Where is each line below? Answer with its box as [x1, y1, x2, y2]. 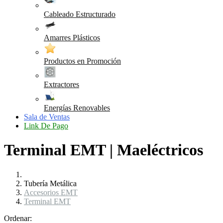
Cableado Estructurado [44, 10, 115, 19]
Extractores [44, 80, 79, 89]
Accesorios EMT [24, 188, 78, 197]
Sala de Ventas [24, 112, 70, 121]
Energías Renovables [44, 104, 110, 112]
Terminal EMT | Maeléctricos [4, 141, 203, 159]
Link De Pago [24, 121, 68, 130]
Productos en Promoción [44, 57, 121, 66]
